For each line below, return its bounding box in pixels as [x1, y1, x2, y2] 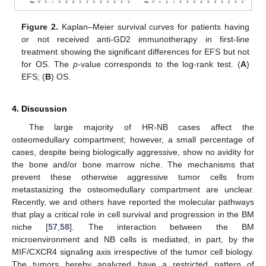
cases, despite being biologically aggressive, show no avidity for [12, 147, 254, 157]
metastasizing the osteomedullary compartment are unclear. [12, 184, 254, 194]
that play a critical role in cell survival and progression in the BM [12, 209, 254, 219]
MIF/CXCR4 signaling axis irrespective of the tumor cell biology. [12, 246, 254, 256]
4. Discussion [12, 103, 67, 113]
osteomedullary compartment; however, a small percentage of [12, 134, 254, 144]
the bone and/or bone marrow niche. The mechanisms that [12, 159, 254, 169]
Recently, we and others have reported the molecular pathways [12, 197, 254, 207]
